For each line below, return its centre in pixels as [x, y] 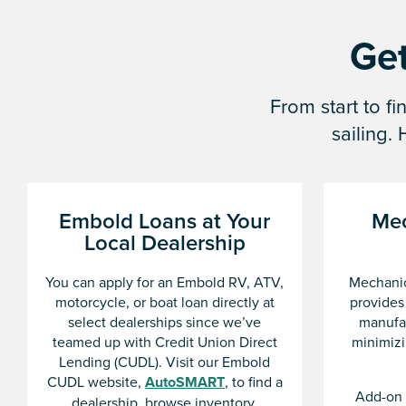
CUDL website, [96, 382]
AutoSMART [184, 382]
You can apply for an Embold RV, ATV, [164, 282]
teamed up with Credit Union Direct [164, 342]
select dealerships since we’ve [164, 322]
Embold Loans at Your [164, 221]
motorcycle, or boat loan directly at [164, 302]
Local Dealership [164, 243]
